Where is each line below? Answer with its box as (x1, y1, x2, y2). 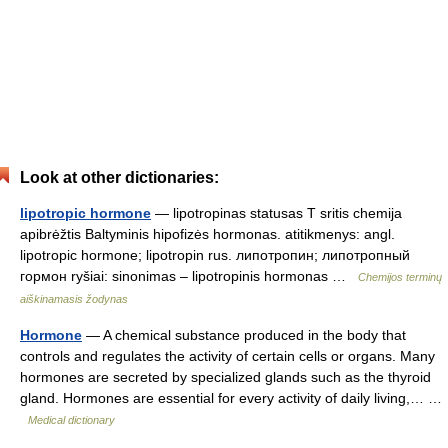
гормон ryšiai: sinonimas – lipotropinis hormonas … (20, 268, 358, 284)
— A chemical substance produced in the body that (82, 327, 406, 343)
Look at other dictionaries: (20, 169, 219, 186)
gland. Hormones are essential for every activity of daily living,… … (20, 390, 442, 406)
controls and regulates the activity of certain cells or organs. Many (20, 348, 435, 364)
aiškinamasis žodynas (20, 293, 128, 305)
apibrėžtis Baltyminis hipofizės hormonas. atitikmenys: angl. (20, 226, 395, 242)
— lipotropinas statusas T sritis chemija (151, 205, 402, 221)
